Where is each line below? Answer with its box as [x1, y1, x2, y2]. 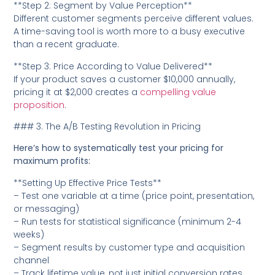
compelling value [140, 85, 217, 98]
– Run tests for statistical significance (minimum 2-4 [14, 215, 242, 228]
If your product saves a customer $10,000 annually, [14, 72, 236, 85]
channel [14, 254, 50, 266]
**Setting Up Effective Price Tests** [14, 176, 162, 189]
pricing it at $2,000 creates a [14, 85, 141, 98]
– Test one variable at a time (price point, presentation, [14, 189, 255, 202]
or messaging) [14, 202, 80, 215]
